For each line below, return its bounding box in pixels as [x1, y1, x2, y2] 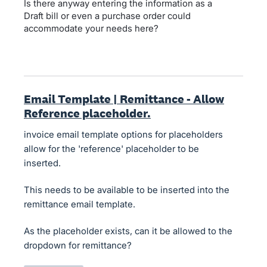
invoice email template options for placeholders [24, 129, 223, 140]
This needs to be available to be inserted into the [24, 184, 229, 195]
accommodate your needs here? [24, 23, 159, 34]
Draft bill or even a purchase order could [24, 10, 191, 21]
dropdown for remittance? [24, 240, 132, 251]
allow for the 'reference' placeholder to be [24, 143, 199, 154]
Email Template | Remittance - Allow [24, 91, 224, 107]
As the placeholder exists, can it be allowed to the [24, 225, 232, 237]
